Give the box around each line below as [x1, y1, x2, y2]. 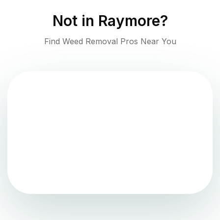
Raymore [98, 12, 160, 30]
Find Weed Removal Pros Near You [44, 36, 176, 47]
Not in [52, 12, 98, 30]
